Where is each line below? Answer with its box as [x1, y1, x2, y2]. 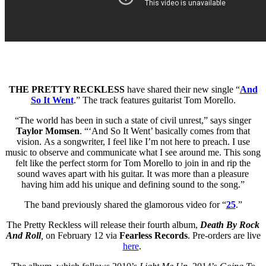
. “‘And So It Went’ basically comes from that [80, 125, 250, 136]
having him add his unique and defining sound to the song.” [21, 179, 245, 189]
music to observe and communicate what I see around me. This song [5, 147, 261, 157]
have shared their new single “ [124, 84, 240, 94]
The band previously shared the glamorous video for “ [24, 199, 226, 210]
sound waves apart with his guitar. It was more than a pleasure [17, 168, 249, 179]
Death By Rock [200, 219, 259, 230]
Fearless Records [119, 230, 188, 240]
